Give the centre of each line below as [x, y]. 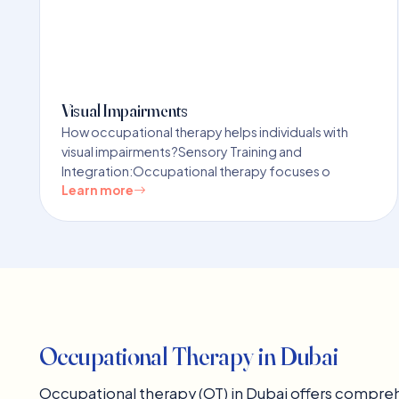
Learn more [98, 190]
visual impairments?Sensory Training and [182, 151]
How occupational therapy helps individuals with [205, 131]
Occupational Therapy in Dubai [189, 356]
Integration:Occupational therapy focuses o [196, 171]
